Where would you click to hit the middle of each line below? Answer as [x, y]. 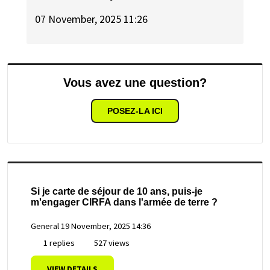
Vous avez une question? [135, 83]
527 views [111, 243]
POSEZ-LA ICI [135, 111]
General [45, 226]
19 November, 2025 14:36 [106, 226]
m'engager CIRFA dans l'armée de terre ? [124, 202]
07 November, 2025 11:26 [92, 19]
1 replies [58, 243]
